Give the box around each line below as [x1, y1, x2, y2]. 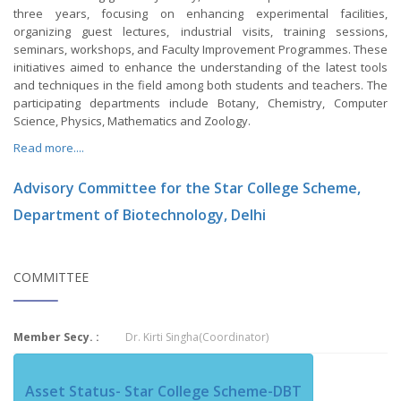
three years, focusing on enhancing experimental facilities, [13, 5, 388, 21]
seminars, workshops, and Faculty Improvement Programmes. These [13, 41, 388, 57]
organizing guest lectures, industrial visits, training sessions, [13, 23, 388, 39]
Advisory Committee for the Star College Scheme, [13, 178, 361, 198]
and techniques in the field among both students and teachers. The [13, 77, 388, 93]
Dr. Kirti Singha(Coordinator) [125, 329, 269, 345]
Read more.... [13, 140, 84, 156]
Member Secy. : [13, 329, 99, 345]
